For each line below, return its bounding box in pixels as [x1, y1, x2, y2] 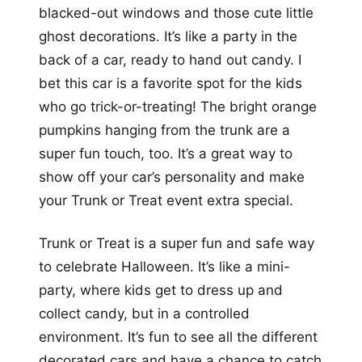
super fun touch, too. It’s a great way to [39, 145, 293, 162]
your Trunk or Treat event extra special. [39, 192, 293, 209]
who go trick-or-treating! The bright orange [39, 99, 317, 116]
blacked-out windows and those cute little [39, 5, 314, 22]
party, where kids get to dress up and [39, 282, 283, 299]
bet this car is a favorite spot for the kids [39, 75, 302, 92]
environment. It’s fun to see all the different [39, 329, 318, 346]
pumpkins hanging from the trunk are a [39, 122, 290, 139]
